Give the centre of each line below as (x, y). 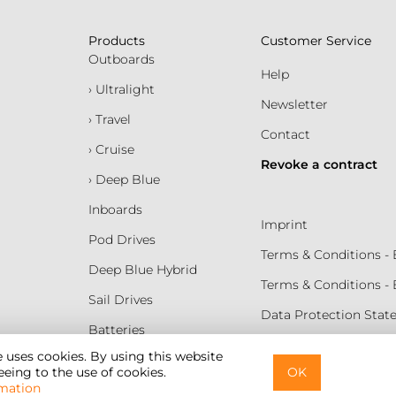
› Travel (109, 119)
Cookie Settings (309, 375)
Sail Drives (120, 299)
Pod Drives (122, 239)
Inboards (115, 209)
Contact (285, 134)
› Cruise (111, 149)
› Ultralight (121, 89)
